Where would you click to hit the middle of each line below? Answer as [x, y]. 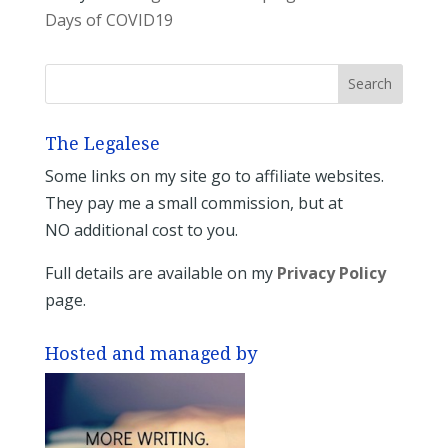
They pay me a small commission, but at [193, 202]
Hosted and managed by [150, 353]
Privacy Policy [331, 272]
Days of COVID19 [108, 19]
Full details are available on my [160, 272]
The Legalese [102, 143]
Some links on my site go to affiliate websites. [214, 175]
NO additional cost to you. [141, 229]
